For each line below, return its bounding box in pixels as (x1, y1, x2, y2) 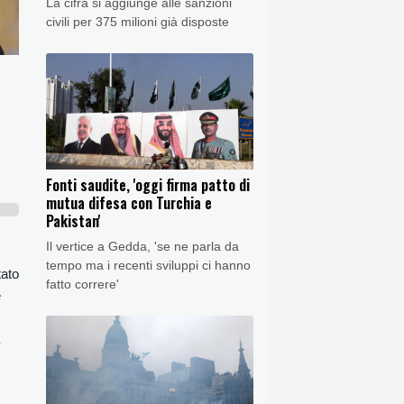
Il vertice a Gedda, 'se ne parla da (46, 239, 239, 254)
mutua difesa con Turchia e (46, 192, 212, 215)
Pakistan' (46, 210, 101, 233)
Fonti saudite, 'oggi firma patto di (46, 174, 250, 197)
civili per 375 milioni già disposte (46, 14, 229, 29)
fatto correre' (46, 277, 119, 292)
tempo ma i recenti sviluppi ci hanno (46, 258, 251, 273)
